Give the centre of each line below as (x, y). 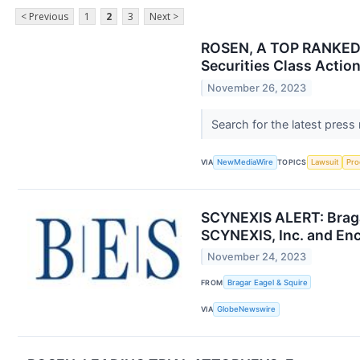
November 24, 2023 (257, 257)
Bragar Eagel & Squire (267, 282)
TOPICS (292, 162)
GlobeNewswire (247, 309)
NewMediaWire (245, 162)
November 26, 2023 (257, 88)
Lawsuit (325, 162)
